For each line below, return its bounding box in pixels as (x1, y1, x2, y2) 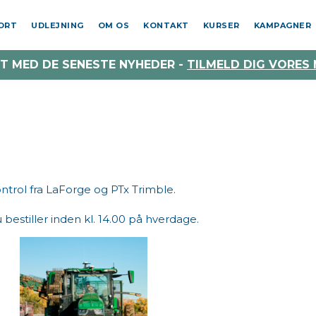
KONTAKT (143, 20, 189, 30)
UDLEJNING (31, 20, 84, 30)
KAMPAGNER (253, 20, 311, 30)
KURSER (202, 20, 240, 30)
